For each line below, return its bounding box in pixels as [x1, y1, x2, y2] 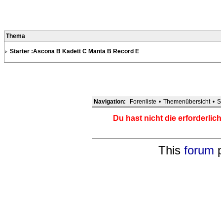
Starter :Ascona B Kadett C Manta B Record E [10, 48, 139, 55]
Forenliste [130, 98, 156, 106]
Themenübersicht [163, 98, 210, 106]
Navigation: [94, 98, 126, 106]
